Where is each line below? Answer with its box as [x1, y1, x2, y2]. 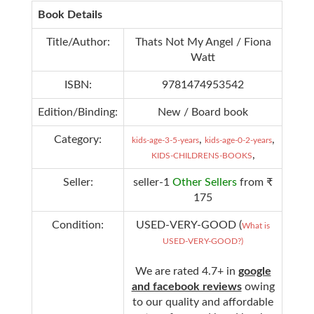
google [238, 265, 271, 277]
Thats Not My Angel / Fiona [135, 36, 271, 48]
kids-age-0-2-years [204, 135, 272, 144]
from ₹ [237, 176, 273, 188]
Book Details [38, 8, 102, 20]
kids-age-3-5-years [131, 135, 199, 144]
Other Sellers [172, 176, 237, 188]
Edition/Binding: [38, 106, 118, 118]
